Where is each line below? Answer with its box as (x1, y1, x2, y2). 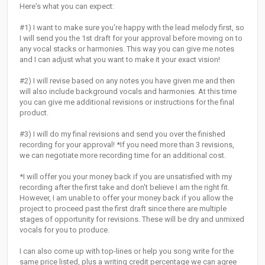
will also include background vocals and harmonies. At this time (20, 87, 237, 96)
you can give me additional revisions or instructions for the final (20, 98, 234, 107)
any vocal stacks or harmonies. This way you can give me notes (20, 44, 234, 54)
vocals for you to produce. (20, 225, 109, 235)
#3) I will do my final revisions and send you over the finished (20, 130, 225, 139)
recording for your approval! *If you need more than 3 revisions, (20, 140, 234, 150)
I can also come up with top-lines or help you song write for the (20, 247, 234, 256)
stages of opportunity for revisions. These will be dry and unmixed (20, 215, 244, 224)
